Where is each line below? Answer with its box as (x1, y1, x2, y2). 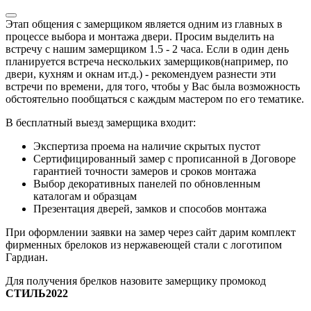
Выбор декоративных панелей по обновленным (33, 178, 260, 190)
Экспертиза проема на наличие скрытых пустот (33, 140, 260, 153)
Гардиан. (6, 251, 48, 264)
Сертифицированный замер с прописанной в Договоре (33, 153, 296, 165)
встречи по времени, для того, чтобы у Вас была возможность (6, 81, 300, 93)
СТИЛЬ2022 (6, 287, 68, 300)
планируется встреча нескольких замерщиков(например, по (6, 56, 288, 68)
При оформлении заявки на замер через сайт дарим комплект (6, 226, 296, 239)
